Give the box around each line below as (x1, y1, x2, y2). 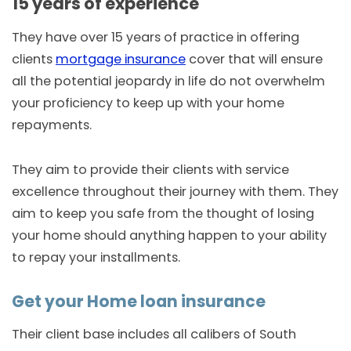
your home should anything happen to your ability (12, 226, 327, 245)
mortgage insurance (56, 49, 186, 68)
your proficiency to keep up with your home (12, 93, 284, 112)
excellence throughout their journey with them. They (12, 183, 338, 201)
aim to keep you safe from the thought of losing (12, 204, 314, 223)
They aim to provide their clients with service (12, 161, 289, 179)
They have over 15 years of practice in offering (12, 27, 299, 46)
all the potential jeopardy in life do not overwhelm (12, 71, 325, 90)
